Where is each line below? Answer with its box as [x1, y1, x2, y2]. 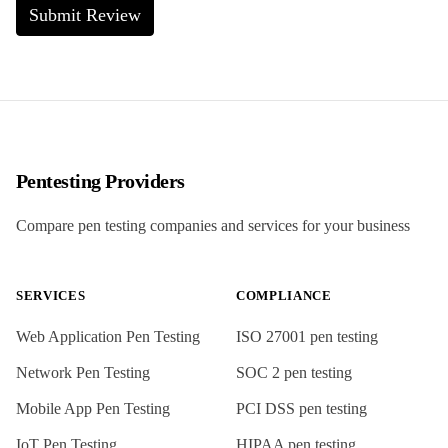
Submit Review [29, 5, 141, 25]
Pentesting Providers [16, 170, 185, 192]
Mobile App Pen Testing [16, 400, 170, 417]
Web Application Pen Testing [16, 328, 200, 345]
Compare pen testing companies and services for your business [16, 217, 410, 234]
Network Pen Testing [16, 364, 150, 381]
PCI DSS [236, 400, 295, 417]
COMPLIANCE [236, 288, 332, 303]
